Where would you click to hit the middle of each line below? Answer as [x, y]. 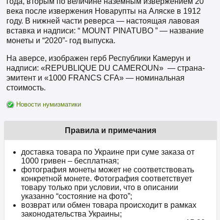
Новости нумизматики [49, 105]
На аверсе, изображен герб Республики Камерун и [98, 58]
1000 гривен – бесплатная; [70, 161]
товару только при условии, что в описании [100, 188]
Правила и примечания [110, 131]
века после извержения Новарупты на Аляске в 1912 [104, 11]
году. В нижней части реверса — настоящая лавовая [103, 21]
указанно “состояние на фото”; [77, 196]
